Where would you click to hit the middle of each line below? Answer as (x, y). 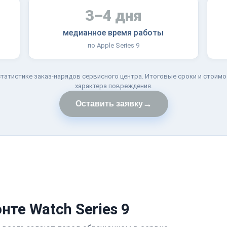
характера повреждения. (113, 86)
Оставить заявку (109, 103)
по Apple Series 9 (113, 45)
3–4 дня (113, 15)
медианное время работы (113, 32)
